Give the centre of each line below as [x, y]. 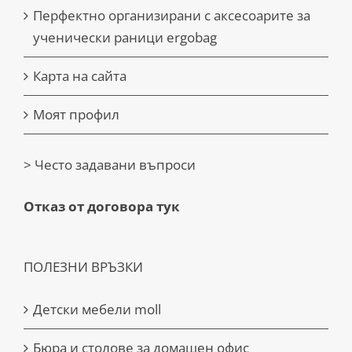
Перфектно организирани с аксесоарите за [172, 16]
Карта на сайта [80, 76]
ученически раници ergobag [125, 38]
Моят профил [76, 115]
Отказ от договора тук [102, 207]
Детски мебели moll [97, 310]
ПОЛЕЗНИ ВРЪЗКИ [83, 267]
